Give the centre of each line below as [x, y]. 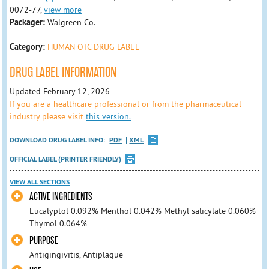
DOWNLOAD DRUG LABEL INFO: [59, 140]
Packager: [29, 22]
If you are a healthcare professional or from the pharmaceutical [126, 104]
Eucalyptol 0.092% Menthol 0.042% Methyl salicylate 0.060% [142, 211]
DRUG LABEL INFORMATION [63, 72]
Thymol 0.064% [58, 224]
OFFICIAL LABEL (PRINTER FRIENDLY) [66, 159]
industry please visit [48, 116]
